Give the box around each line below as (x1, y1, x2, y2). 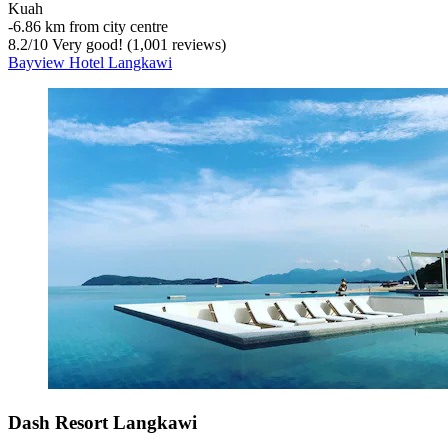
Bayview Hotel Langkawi (8, 54, 172, 72)
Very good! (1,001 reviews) (48, 36, 226, 54)
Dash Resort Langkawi (8, 411, 197, 433)
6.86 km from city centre (13, 18, 168, 36)
